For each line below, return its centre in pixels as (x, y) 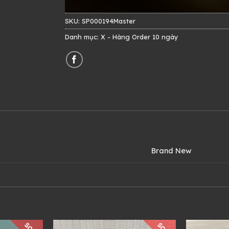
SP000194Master (109, 21)
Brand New (172, 151)
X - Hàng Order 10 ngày (139, 37)
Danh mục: (83, 37)
